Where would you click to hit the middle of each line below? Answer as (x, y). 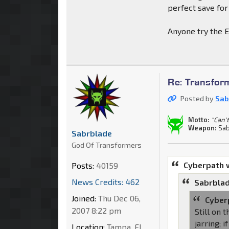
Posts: (83, 165)
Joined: (84, 198)
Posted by (198, 98)
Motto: (199, 119)
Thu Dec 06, (118, 198)
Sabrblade (92, 133)
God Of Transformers (107, 145)
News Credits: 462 (106, 181)
